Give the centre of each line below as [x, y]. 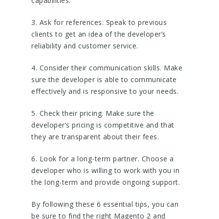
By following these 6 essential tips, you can [105, 204]
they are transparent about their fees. [95, 137]
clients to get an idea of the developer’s [99, 34]
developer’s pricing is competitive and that [103, 125]
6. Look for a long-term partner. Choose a [103, 159]
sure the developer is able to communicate [104, 79]
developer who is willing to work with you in [105, 170]
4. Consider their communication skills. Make [107, 68]
